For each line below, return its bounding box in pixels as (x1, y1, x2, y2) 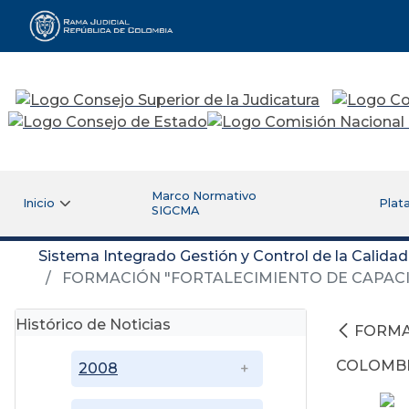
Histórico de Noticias (16, 315, 171, 333)
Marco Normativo (151, 188, 257, 203)
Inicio (22, 195, 55, 210)
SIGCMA (151, 203, 199, 217)
